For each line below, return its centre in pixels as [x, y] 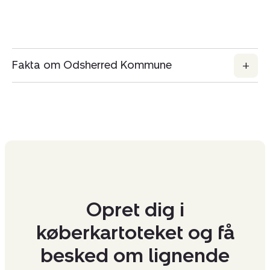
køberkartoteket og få [135, 233]
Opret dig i [135, 210]
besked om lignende [135, 256]
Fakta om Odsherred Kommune [92, 65]
